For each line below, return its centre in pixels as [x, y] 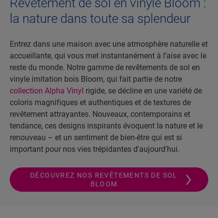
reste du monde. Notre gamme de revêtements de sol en [105, 68]
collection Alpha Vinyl [47, 91]
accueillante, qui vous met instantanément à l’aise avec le [108, 56]
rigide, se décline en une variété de [143, 91]
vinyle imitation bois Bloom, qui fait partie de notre [96, 79]
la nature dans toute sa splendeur [100, 19]
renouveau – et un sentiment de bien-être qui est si [96, 138]
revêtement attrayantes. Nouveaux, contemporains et [100, 114]
